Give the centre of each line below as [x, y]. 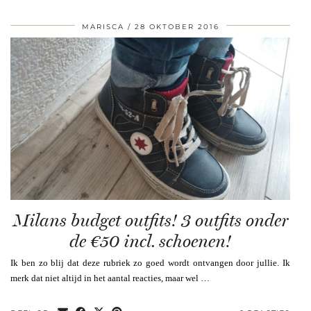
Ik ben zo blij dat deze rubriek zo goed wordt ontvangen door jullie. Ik [150, 263]
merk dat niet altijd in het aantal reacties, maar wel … [110, 278]
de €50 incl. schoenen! [150, 242]
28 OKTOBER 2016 [177, 27]
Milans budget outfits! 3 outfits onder [150, 221]
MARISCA [103, 27]
